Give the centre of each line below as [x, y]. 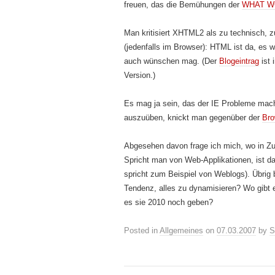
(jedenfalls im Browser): [167, 47]
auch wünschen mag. [162, 61]
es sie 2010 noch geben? [168, 202]
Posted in [142, 230]
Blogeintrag [239, 61]
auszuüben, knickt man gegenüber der [193, 118]
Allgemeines [181, 230]
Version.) [140, 75]
